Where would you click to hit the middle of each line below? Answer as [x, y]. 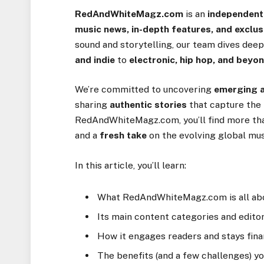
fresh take [123, 136]
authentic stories [148, 105]
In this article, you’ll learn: [131, 165]
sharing [93, 105]
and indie [95, 60]
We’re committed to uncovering [145, 90]
